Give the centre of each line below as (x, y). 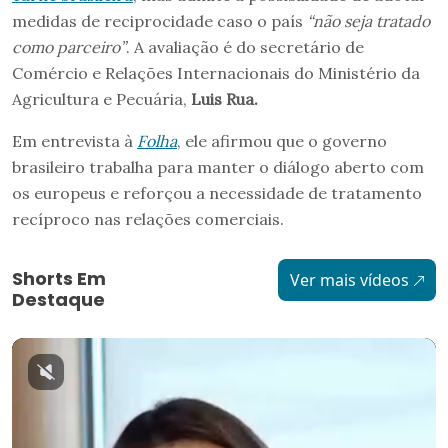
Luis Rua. (222, 98)
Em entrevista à (74, 140)
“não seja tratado (368, 20)
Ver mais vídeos (349, 279)
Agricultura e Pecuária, (99, 98)
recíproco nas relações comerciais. (150, 218)
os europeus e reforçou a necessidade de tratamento (217, 192)
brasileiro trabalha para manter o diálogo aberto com (218, 166)
